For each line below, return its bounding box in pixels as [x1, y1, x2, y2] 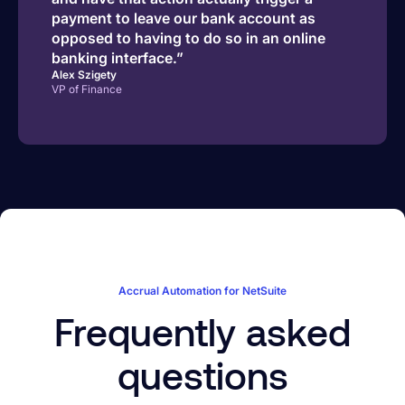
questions [117, 352, 288, 398]
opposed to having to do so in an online [51, 29, 325, 48]
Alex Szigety [51, 68, 117, 82]
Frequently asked [54, 308, 351, 354]
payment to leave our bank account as [51, 9, 316, 28]
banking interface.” [51, 49, 184, 68]
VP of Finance [51, 82, 122, 97]
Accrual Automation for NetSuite [118, 284, 287, 298]
